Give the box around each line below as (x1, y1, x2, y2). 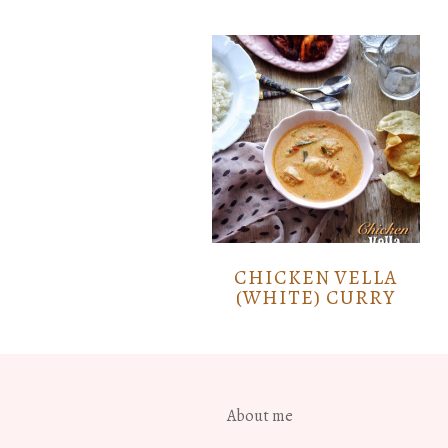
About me (227, 404, 293, 427)
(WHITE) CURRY (236, 283, 396, 311)
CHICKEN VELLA (234, 263, 398, 291)
